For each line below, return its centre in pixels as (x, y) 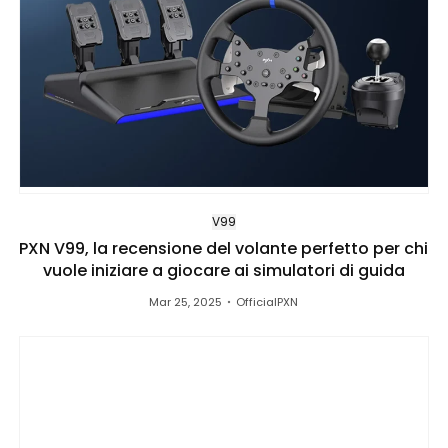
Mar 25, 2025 (186, 301)
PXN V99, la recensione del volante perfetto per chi (224, 248)
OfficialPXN (267, 301)
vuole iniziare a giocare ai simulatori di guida (223, 270)
